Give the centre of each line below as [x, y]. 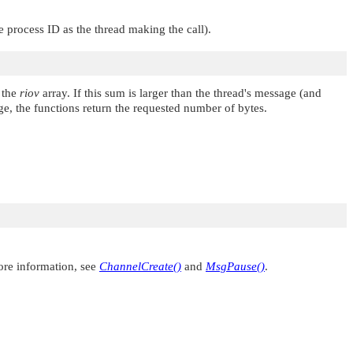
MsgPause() [235, 266]
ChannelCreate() [140, 266]
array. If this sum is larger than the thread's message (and [180, 93]
